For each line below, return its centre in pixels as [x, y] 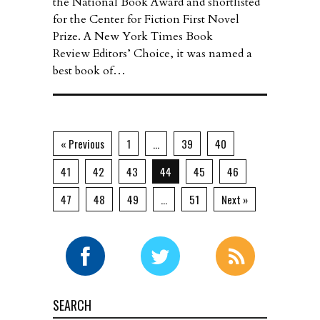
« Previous [82, 144]
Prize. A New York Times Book [133, 37]
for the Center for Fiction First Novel [146, 20]
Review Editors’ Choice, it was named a [152, 54]
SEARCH [72, 305]
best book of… [89, 71]
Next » [235, 200]
